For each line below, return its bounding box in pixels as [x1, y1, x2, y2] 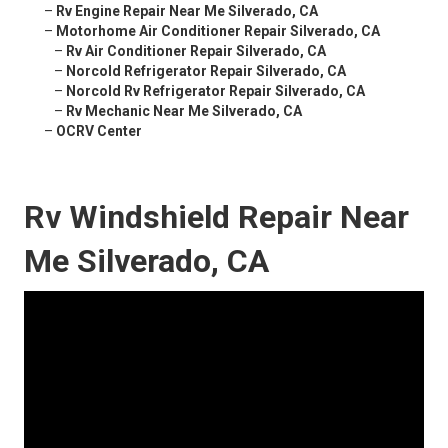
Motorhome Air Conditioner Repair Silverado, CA [56, 23, 380, 40]
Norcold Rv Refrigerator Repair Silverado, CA [66, 83, 365, 100]
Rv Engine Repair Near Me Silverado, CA [56, 3, 318, 20]
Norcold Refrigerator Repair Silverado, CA [66, 63, 346, 80]
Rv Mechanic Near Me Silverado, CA [66, 103, 302, 120]
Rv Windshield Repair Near [24, 198, 409, 237]
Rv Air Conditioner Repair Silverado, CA [66, 43, 326, 60]
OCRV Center [56, 123, 142, 140]
